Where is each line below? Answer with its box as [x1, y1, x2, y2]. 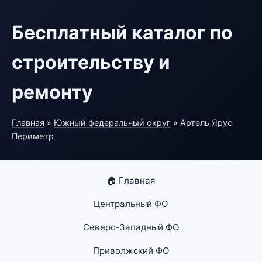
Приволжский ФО [92, 245, 170, 256]
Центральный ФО [94, 198, 168, 209]
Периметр [12, 131, 54, 141]
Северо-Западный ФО [82, 222, 180, 233]
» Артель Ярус [171, 118, 232, 127]
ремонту [12, 81, 93, 104]
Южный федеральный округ [54, 118, 171, 127]
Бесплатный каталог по [12, 21, 233, 44]
